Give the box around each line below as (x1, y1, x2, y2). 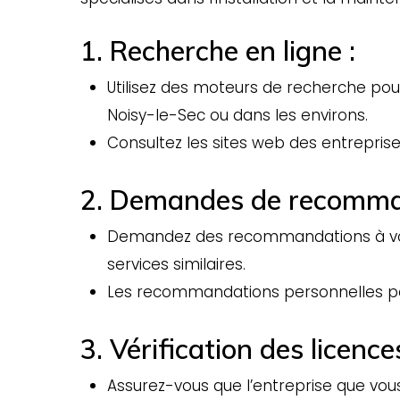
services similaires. (107, 254, 246, 276)
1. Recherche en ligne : (80, 34, 356, 69)
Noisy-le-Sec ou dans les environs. (107, 104, 369, 127)
